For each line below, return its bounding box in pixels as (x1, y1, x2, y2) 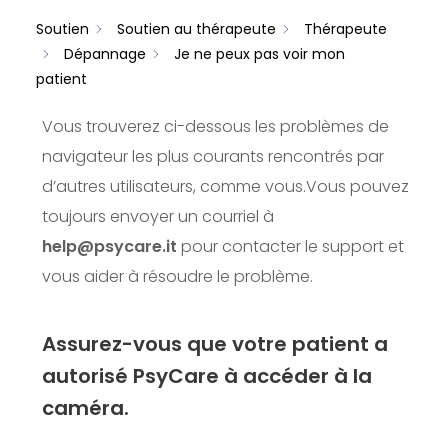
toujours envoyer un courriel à (42, 205, 274, 228)
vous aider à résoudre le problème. (42, 265, 313, 288)
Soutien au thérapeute (117, 19, 276, 39)
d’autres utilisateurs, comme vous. (42, 175, 306, 198)
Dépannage (64, 44, 146, 64)
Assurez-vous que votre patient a (42, 330, 388, 358)
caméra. (42, 394, 129, 422)
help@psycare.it (42, 235, 177, 258)
